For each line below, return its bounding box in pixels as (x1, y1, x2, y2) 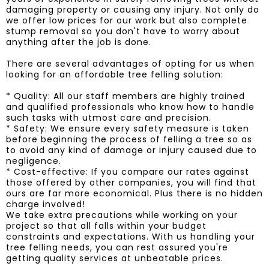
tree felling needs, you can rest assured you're (6, 241, 228, 253)
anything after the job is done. (6, 35, 151, 48)
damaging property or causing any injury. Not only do (6, 3, 259, 16)
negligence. (6, 154, 61, 167)
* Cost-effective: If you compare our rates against (6, 165, 249, 178)
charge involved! (6, 198, 85, 210)
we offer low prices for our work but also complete (6, 14, 247, 26)
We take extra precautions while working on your (6, 208, 238, 221)
